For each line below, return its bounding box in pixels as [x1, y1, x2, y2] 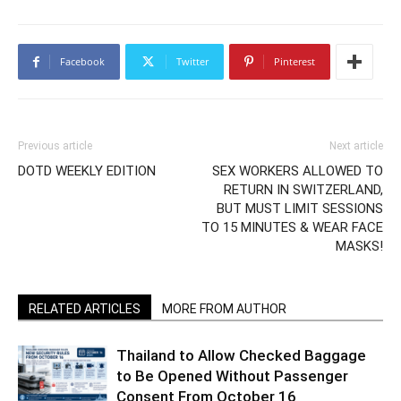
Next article [329, 140, 383, 152]
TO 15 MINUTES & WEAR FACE [201, 219, 383, 235]
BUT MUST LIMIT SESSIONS [217, 200, 383, 217]
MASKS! [336, 238, 383, 254]
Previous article [18, 140, 92, 152]
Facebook [60, 55, 105, 68]
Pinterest [274, 55, 315, 68]
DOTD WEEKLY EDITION [18, 163, 156, 179]
